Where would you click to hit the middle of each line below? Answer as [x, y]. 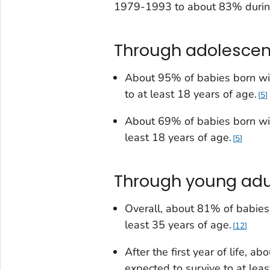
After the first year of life [184, 252]
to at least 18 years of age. [190, 94]
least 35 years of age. [178, 224]
